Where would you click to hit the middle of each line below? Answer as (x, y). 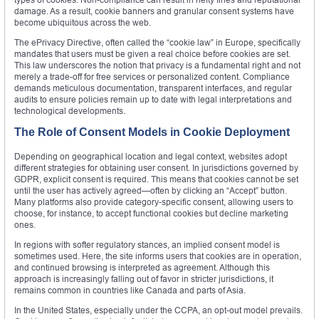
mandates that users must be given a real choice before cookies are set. (152, 54)
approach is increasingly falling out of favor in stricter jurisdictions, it (144, 279)
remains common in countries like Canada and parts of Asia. (130, 291)
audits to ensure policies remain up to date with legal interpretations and (153, 100)
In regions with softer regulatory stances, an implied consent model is (147, 245)
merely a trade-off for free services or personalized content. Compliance (152, 77)
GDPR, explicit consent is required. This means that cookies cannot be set (156, 179)
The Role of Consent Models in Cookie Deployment (152, 132)
